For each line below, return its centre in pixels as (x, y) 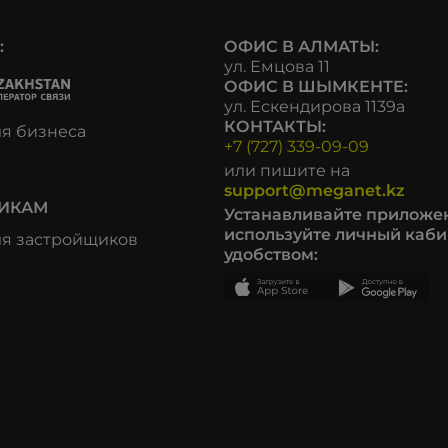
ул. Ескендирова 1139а (314, 107)
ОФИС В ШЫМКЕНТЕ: (316, 87)
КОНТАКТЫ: (275, 127)
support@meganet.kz (314, 191)
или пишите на (287, 171)
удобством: (271, 255)
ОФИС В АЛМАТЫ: (301, 47)
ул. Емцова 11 (277, 67)
